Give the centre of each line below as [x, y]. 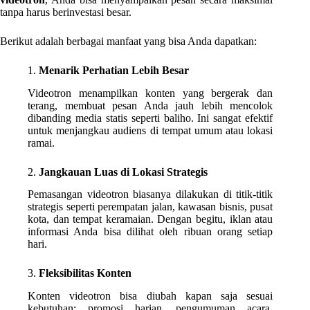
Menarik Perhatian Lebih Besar [114, 70]
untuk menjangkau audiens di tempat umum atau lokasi [151, 130]
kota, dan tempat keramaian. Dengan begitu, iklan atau [151, 219]
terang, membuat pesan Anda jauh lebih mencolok [151, 105]
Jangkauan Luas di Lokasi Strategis [123, 172]
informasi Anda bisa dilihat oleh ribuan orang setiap [151, 232]
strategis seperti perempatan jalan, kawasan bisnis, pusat [151, 207]
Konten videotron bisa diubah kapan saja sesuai [151, 296]
